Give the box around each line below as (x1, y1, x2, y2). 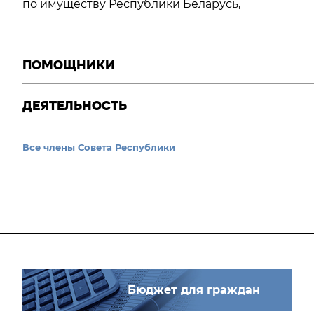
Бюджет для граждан (128, 283, 260, 296)
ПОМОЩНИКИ (22, 57, 115, 73)
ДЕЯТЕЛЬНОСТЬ (22, 98, 127, 114)
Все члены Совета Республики (22, 142, 175, 153)
